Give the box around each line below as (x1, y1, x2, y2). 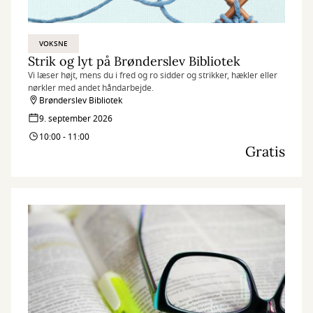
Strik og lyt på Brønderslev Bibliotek (28, 53, 240, 69)
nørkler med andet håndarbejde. (28, 82, 154, 94)
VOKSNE (39, 38, 68, 49)
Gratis (245, 143, 285, 160)
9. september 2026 (39, 112, 112, 125)
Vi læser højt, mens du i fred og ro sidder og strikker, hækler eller (28, 69, 277, 82)
